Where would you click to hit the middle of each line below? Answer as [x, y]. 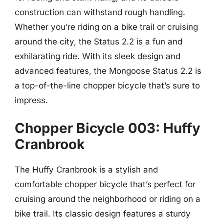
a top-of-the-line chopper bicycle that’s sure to [107, 86]
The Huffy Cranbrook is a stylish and [86, 169]
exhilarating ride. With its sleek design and [98, 56]
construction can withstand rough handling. [100, 12]
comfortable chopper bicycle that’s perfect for [105, 184]
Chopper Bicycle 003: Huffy [108, 128]
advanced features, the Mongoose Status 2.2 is [108, 71]
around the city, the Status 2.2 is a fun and [99, 42]
